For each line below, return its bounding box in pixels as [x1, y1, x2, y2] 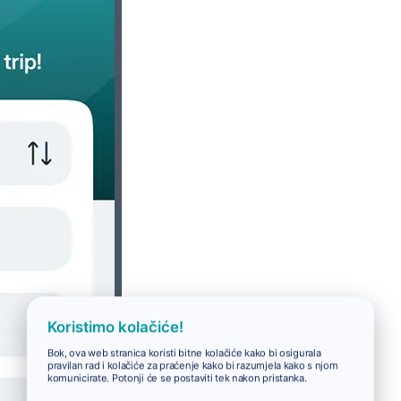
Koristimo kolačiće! [47, 318, 183, 337]
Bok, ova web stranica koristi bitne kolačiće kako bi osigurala [47, 346, 321, 360]
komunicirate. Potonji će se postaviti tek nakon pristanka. [47, 371, 307, 385]
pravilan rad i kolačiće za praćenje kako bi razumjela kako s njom [47, 359, 338, 372]
